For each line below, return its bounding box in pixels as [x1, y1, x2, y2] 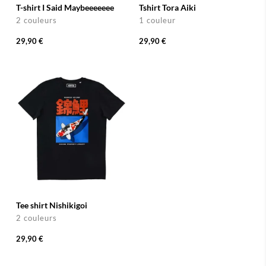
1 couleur [139, 15, 176, 26]
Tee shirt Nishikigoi [15, 199, 87, 210]
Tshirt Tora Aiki [139, 2, 196, 13]
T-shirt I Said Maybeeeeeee [15, 2, 114, 13]
